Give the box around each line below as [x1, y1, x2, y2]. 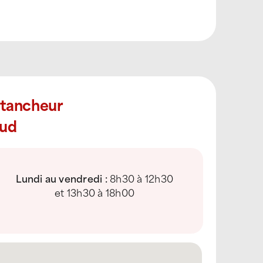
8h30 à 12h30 [110, 170, 173, 186]
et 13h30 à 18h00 [55, 184, 135, 200]
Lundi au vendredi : [16, 170, 110, 186]
